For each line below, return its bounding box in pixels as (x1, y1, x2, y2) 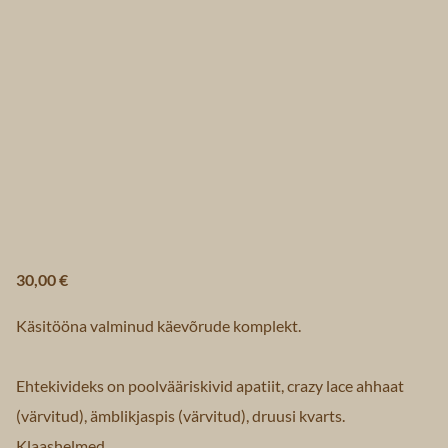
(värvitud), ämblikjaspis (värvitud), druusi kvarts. (16, 406, 345, 425)
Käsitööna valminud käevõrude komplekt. (16, 316, 301, 335)
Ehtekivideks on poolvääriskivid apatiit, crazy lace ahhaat (16, 376, 404, 395)
